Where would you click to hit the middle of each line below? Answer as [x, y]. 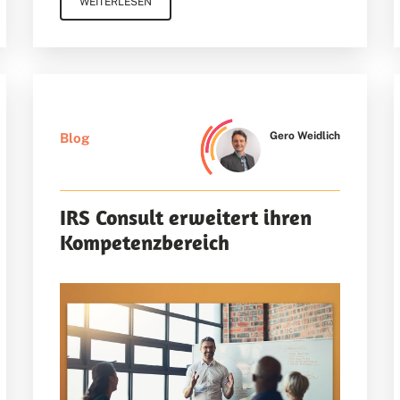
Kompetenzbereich [145, 242]
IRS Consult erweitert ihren [186, 217]
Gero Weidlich [304, 136]
